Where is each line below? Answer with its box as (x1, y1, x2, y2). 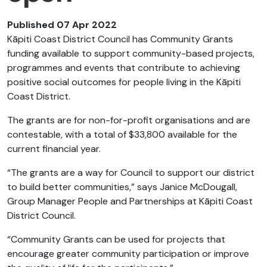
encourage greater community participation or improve (7, 247, 249, 260)
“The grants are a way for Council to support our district (7, 166, 254, 179)
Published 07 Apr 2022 (7, 18, 117, 32)
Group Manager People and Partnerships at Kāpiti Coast (7, 195, 253, 208)
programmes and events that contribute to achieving (7, 61, 240, 74)
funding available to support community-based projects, (7, 47, 254, 60)
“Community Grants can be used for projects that (7, 233, 225, 246)
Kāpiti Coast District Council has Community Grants (7, 33, 233, 46)
